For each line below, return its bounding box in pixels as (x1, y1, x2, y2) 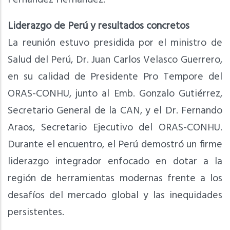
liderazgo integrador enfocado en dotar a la (8, 153, 222, 170)
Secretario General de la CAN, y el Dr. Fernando (8, 102, 222, 119)
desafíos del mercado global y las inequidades (8, 187, 222, 204)
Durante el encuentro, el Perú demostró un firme (8, 136, 222, 153)
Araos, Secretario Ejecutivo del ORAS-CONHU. (8, 119, 222, 136)
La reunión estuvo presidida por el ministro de (8, 34, 222, 51)
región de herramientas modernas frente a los (8, 170, 222, 187)
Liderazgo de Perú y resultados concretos (8, 17, 189, 34)
